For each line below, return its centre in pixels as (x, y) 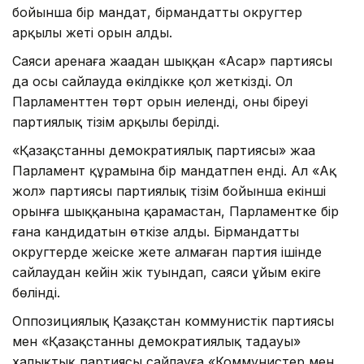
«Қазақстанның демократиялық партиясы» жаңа (164, 151)
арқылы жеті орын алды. (92, 33)
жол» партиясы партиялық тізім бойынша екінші (169, 191)
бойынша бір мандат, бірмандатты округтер (157, 13)
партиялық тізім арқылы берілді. (116, 122)
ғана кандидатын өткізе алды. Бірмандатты (156, 232)
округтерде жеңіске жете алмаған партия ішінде (167, 252)
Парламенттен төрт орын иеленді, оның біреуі (160, 102)
